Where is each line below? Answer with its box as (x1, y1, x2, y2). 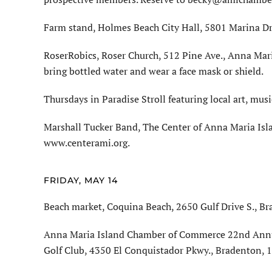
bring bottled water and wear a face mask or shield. (44, 64, 263, 78)
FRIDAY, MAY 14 (44, 175, 118, 186)
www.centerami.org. (44, 136, 130, 150)
